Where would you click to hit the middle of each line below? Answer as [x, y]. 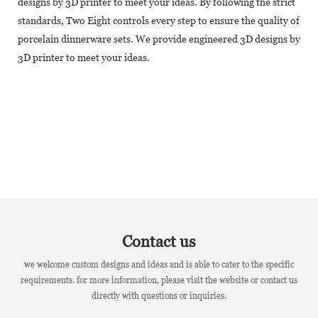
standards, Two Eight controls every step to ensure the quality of [159, 20]
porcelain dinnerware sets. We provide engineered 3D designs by [159, 39]
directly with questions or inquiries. [159, 296]
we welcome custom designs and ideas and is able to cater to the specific [159, 264]
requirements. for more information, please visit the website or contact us [159, 280]
